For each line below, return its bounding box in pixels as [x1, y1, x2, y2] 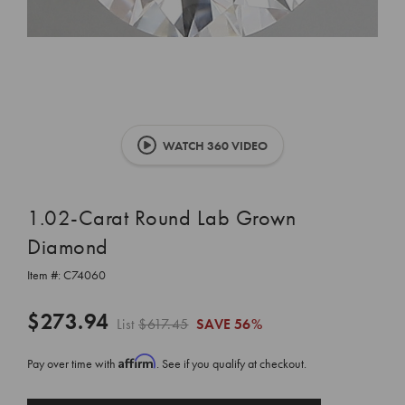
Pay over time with [27, 355, 118, 372]
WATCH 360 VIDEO [160, 137, 268, 154]
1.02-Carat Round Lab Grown [27, 203, 296, 231]
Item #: [27, 267, 63, 283]
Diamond [27, 232, 108, 260]
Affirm [118, 353, 156, 369]
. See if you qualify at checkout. [156, 355, 306, 372]
